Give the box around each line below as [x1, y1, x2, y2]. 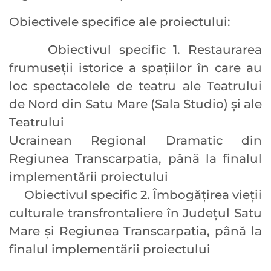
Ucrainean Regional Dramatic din [9, 133, 262, 148]
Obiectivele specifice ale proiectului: [9, 15, 230, 30]
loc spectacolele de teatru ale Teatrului [9, 79, 262, 94]
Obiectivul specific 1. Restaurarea [9, 42, 262, 57]
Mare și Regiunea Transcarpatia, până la [9, 224, 262, 239]
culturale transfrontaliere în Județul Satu [9, 206, 262, 221]
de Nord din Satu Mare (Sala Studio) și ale [9, 97, 262, 112]
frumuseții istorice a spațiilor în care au [9, 60, 262, 76]
